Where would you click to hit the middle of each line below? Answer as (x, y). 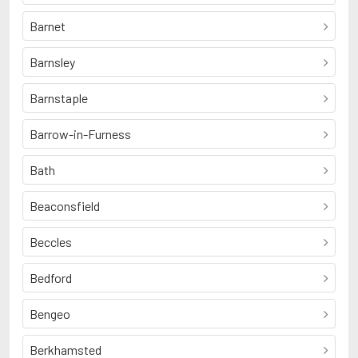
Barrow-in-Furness (80, 134)
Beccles (51, 242)
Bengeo (50, 314)
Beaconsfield (65, 206)
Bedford (51, 278)
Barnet (48, 26)
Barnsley (52, 62)
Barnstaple (59, 98)
